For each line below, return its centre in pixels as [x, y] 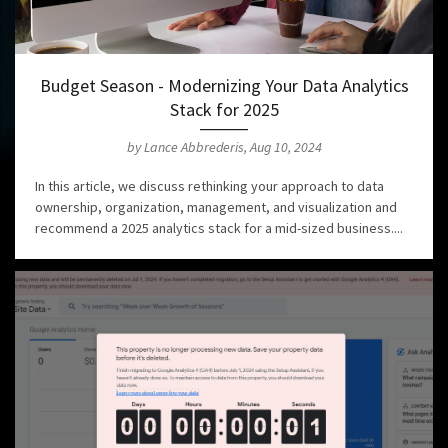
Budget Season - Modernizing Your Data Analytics [224, 86]
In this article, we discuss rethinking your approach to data [209, 186]
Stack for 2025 [224, 110]
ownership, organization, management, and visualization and [216, 207]
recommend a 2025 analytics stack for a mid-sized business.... [219, 228]
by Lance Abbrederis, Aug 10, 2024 [224, 147]
